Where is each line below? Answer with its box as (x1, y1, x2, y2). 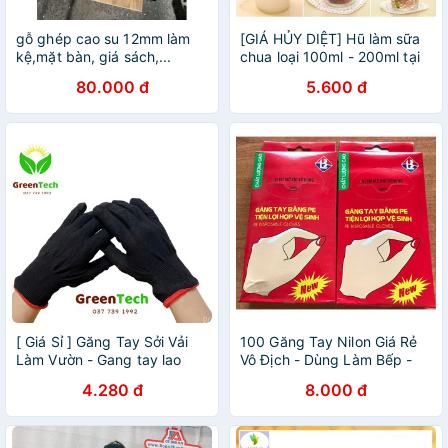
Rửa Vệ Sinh (240, 387, 320, 404)
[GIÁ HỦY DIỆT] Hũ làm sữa (240, 30, 421, 47)
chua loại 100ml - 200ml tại (240, 48, 420, 65)
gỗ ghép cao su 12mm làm (16, 30, 191, 47)
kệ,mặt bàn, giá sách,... (16, 48, 172, 65)
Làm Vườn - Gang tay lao (16, 351, 182, 368)
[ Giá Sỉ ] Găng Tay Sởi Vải (16, 333, 188, 350)
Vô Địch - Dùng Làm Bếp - (240, 351, 413, 368)
